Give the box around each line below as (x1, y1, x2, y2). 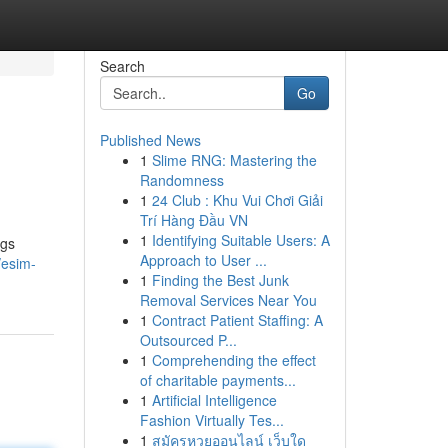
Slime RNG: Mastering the (151, 150, 317, 170)
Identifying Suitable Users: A (151, 230, 330, 250)
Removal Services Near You (139, 290, 317, 310)
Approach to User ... (139, 250, 267, 270)
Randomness (139, 170, 224, 190)
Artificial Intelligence (151, 390, 277, 410)
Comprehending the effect (151, 350, 316, 370)
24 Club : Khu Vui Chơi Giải (151, 190, 323, 210)
